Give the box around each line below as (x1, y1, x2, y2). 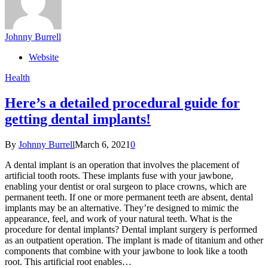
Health (5, 72, 30, 83)
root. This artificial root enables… (5, 256, 132, 267)
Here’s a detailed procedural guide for (5, 95, 240, 111)
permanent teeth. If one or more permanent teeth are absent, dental (5, 191, 253, 202)
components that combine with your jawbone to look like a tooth (5, 245, 248, 256)
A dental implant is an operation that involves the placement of (5, 159, 239, 170)
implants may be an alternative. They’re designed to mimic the (5, 202, 239, 213)
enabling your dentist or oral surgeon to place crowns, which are (5, 181, 246, 191)
